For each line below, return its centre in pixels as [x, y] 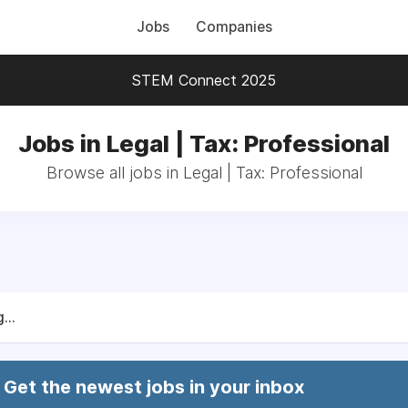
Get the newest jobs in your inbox [154, 387]
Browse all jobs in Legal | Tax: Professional [204, 173]
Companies [234, 27]
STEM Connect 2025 [204, 80]
